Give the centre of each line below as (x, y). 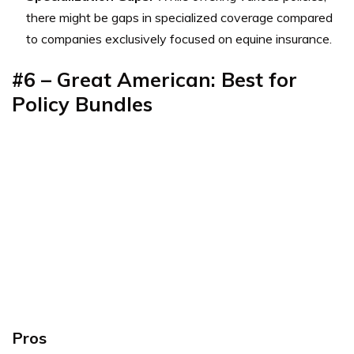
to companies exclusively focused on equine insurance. (179, 38)
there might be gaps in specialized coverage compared (179, 17)
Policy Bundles (82, 104)
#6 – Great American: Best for (154, 79)
